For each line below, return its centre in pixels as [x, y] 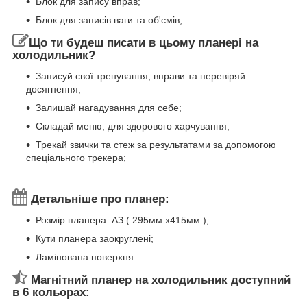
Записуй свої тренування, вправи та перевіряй [140, 76]
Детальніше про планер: [98, 199]
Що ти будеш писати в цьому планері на [144, 43]
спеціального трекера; [76, 157]
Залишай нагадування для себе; [109, 107]
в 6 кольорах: [51, 292]
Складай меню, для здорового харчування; [133, 126]
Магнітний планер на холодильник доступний [159, 280]
